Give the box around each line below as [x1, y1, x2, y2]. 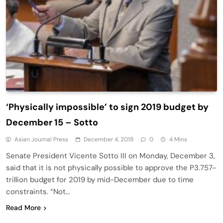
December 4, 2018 [84, 135, 133, 143]
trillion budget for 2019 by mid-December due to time [6, 174, 194, 185]
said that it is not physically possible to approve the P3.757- [6, 162, 216, 173]
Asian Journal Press [14, 135, 68, 143]
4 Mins [169, 135, 187, 143]
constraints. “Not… [6, 186, 70, 197]
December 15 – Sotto [6, 116, 98, 128]
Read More [6, 203, 41, 212]
